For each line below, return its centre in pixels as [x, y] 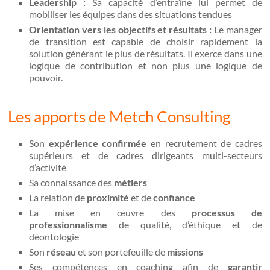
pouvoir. [46, 77]
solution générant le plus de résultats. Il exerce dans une [146, 53]
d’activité [48, 167]
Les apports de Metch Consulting [119, 116]
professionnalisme [68, 224]
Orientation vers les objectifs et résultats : [121, 29]
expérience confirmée [98, 143]
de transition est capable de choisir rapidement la [146, 41]
